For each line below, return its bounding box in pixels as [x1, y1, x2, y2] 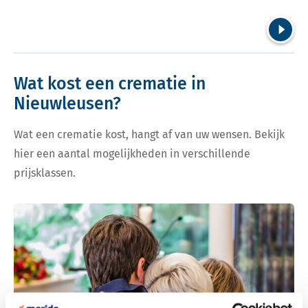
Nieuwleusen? [14, 93, 121, 115]
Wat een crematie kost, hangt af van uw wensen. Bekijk [14, 128, 285, 142]
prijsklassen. [14, 166, 76, 180]
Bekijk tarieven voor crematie [13, 201, 145, 214]
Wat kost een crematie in [14, 74, 206, 95]
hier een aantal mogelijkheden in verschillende [14, 147, 250, 161]
